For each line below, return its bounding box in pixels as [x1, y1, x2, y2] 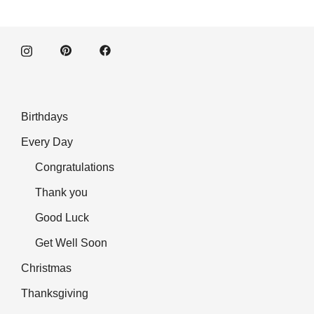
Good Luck [35, 211, 89, 224]
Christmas [21, 261, 71, 274]
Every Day [21, 135, 73, 148]
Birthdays [21, 110, 68, 123]
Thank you [35, 186, 88, 198]
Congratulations [35, 161, 114, 173]
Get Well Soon [35, 236, 107, 249]
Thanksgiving [21, 287, 88, 299]
